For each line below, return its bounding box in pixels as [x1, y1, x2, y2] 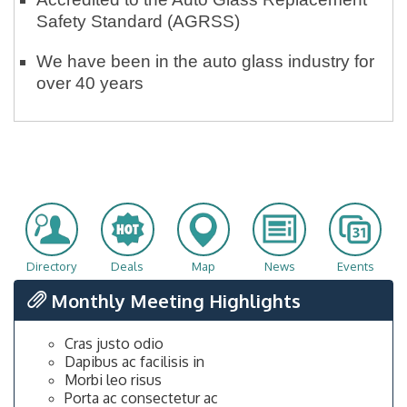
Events [336, 258, 374, 273]
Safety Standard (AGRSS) [36, 12, 240, 32]
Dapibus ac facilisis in [65, 352, 204, 372]
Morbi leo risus [65, 371, 162, 390]
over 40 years [36, 74, 144, 94]
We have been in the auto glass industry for [36, 52, 374, 72]
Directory [26, 258, 77, 273]
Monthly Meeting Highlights [46, 289, 301, 313]
